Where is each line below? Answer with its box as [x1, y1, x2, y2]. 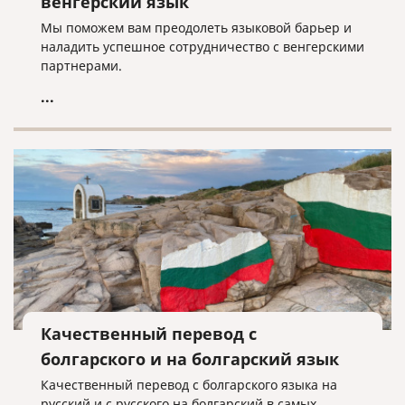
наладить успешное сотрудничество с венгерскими [41, 38, 364, 55]
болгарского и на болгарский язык [41, 348, 339, 370]
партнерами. [41, 57, 122, 74]
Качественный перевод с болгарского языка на [41, 376, 337, 393]
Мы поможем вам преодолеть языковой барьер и [41, 19, 352, 36]
